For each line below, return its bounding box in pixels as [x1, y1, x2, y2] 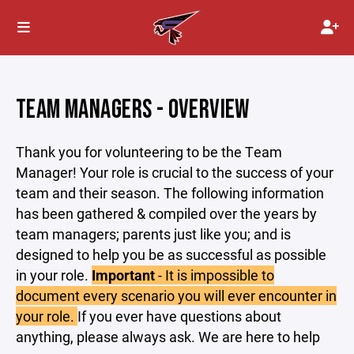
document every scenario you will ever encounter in [16, 286, 337, 305]
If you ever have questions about [77, 307, 281, 326]
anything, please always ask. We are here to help [16, 327, 320, 346]
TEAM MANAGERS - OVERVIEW [16, 94, 250, 126]
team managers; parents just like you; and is [16, 224, 291, 243]
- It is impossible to [155, 265, 274, 284]
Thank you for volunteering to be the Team [16, 142, 282, 161]
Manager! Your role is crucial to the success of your [16, 163, 333, 182]
